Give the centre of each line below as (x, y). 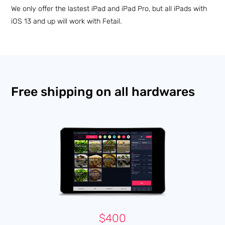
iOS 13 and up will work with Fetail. (67, 22)
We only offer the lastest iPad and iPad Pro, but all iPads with (109, 9)
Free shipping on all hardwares (103, 91)
